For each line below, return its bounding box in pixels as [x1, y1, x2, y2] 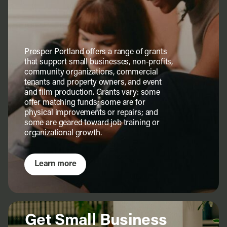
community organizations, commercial [24, 68, 158, 77]
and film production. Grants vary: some [24, 88, 160, 97]
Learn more [34, 160, 77, 168]
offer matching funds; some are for [24, 98, 145, 107]
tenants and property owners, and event [24, 78, 162, 87]
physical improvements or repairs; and [24, 108, 159, 117]
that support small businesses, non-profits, [24, 58, 173, 66]
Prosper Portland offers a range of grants [24, 48, 167, 56]
